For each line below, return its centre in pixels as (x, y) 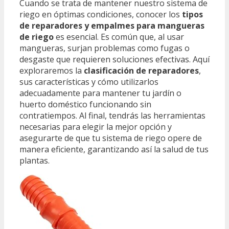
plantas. (35, 160)
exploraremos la (52, 70)
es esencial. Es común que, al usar (119, 37)
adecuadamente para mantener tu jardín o (100, 93)
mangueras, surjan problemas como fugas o (105, 48)
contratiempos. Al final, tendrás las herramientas (112, 115)
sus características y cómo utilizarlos (89, 82)
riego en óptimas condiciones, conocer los (101, 14)
